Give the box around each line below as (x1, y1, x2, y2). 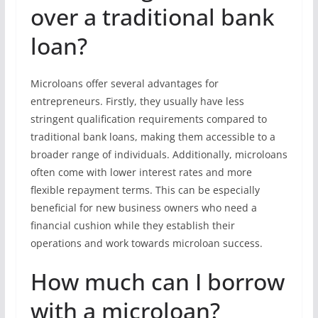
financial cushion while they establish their (30, 219, 235, 232)
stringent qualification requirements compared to (30, 112, 267, 126)
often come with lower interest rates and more (30, 165, 252, 179)
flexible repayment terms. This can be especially (30, 183, 260, 197)
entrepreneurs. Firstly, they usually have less (30, 94, 244, 108)
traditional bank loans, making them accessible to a (30, 130, 275, 143)
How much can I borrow (30, 266, 285, 297)
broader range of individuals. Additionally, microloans (30, 148, 287, 161)
